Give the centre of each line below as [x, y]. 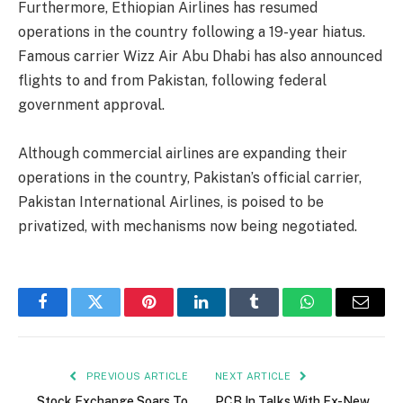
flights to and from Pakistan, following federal [172, 81]
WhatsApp [341, 315]
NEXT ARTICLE [255, 376]
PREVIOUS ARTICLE [135, 376]
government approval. [91, 105]
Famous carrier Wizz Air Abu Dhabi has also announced [200, 57]
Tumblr [277, 315]
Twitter [117, 315]
